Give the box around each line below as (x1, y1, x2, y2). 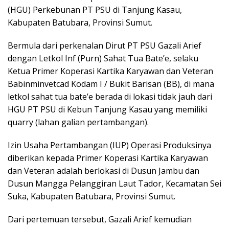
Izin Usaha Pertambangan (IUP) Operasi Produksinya (8, 139, 211, 151)
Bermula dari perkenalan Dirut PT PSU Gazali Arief (8, 39, 201, 51)
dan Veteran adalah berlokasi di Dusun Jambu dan (8, 165, 199, 176)
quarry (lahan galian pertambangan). (8, 116, 149, 128)
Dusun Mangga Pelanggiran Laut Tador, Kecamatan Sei (8, 177, 221, 189)
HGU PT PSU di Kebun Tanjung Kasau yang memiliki (8, 103, 207, 115)
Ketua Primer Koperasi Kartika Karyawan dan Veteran (8, 65, 213, 77)
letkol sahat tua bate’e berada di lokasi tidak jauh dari (8, 90, 212, 102)
